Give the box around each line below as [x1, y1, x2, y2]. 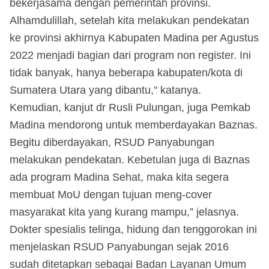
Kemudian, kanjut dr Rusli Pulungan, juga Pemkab [10, 101, 250, 113]
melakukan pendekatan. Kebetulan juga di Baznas [10, 153, 250, 166]
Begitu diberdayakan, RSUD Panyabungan [10, 136, 214, 148]
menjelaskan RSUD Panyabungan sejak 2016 [10, 240, 229, 253]
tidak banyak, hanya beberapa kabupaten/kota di [10, 66, 243, 79]
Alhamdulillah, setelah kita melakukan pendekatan [10, 14, 249, 26]
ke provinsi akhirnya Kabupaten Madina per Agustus [10, 31, 259, 44]
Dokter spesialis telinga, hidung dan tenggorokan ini [10, 223, 257, 235]
